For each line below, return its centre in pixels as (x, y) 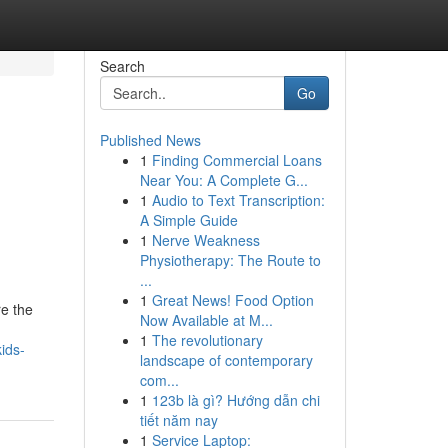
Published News (150, 140)
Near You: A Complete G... (223, 180)
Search (122, 66)
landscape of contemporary (226, 360)
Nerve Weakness (205, 240)
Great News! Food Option (232, 300)
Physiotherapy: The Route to (230, 260)
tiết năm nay (178, 420)
